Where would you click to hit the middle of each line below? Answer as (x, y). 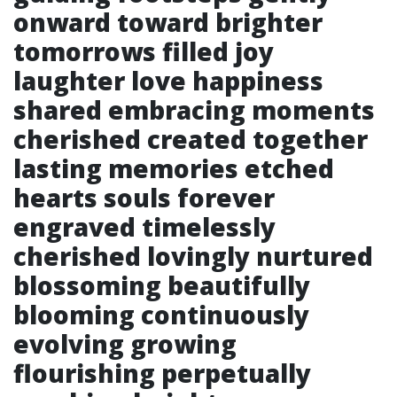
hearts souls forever (144, 198)
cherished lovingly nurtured (193, 256)
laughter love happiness (168, 81)
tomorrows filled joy (144, 51)
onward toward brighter (168, 22)
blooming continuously (161, 315)
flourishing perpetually (162, 373)
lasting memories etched (174, 168)
